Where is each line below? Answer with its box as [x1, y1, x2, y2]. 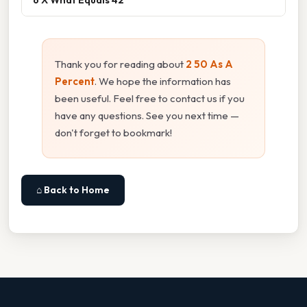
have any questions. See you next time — [55, 108, 239, 122]
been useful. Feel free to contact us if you [55, 91, 245, 105]
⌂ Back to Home [36, 183, 110, 196]
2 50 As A [186, 57, 233, 71]
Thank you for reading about [55, 57, 186, 71]
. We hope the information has [95, 74, 231, 88]
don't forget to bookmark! [55, 125, 172, 139]
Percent [55, 74, 95, 88]
